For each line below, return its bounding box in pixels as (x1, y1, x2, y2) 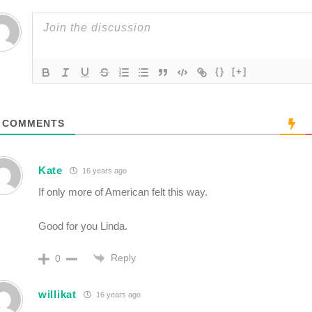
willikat (38, 288, 77, 300)
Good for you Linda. (38, 220, 127, 232)
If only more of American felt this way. (38, 186, 208, 198)
